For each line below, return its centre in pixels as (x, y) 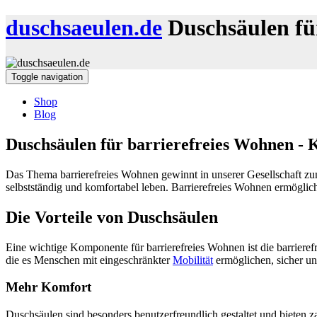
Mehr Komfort (48, 287)
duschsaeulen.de (84, 28)
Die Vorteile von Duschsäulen (112, 217)
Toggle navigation (47, 76)
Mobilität (193, 260)
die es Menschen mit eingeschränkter (89, 260)
